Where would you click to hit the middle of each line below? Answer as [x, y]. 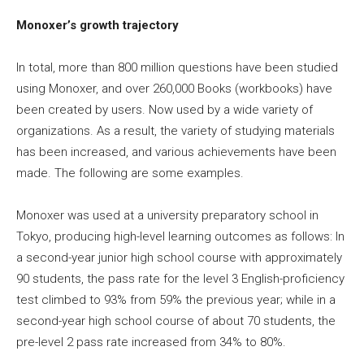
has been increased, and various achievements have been [176, 152]
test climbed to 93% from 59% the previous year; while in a [176, 299]
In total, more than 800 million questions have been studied [177, 67]
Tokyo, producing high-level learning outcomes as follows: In [180, 236]
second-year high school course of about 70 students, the [176, 321]
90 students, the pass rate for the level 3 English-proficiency [180, 278]
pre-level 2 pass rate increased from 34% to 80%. [151, 342]
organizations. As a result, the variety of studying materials [175, 130]
